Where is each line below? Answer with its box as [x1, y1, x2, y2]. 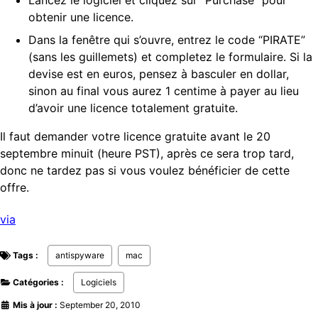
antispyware [55, 250, 104, 261]
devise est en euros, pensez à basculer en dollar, [28, 67, 289, 82]
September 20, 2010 [60, 300, 141, 311]
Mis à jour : [11, 300, 57, 311]
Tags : [11, 250, 40, 261]
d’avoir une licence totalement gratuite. [28, 101, 238, 116]
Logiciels [81, 277, 116, 288]
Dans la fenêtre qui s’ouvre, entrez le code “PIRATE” [28, 33, 305, 48]
